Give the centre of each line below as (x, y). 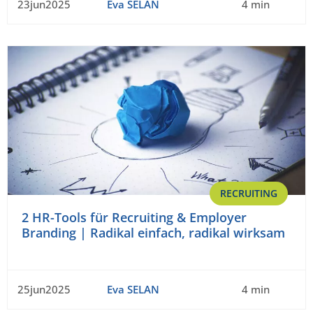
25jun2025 (44, 290)
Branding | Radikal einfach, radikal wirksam (153, 233)
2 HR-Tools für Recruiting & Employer (134, 218)
